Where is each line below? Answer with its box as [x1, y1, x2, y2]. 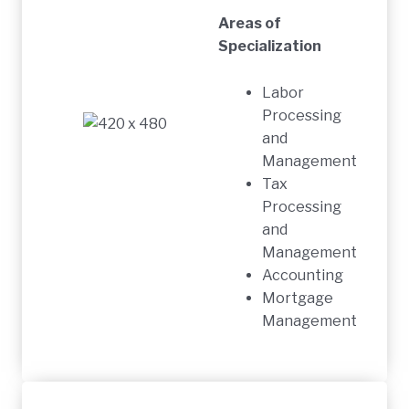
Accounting [262, 266, 344, 284]
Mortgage [262, 288, 334, 307]
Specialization [218, 37, 322, 56]
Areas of [218, 15, 282, 33]
